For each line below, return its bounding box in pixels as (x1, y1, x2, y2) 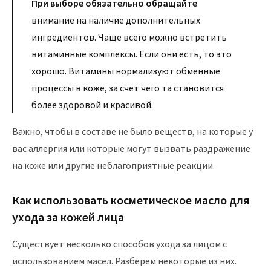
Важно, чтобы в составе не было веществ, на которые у (12, 125, 253, 137)
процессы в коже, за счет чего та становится (31, 82, 224, 94)
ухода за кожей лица (12, 209, 124, 224)
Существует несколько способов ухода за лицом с (12, 238, 227, 250)
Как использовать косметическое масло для (12, 192, 249, 207)
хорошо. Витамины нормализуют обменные (31, 65, 220, 77)
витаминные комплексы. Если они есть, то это (31, 48, 232, 60)
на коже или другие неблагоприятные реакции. (12, 159, 215, 171)
